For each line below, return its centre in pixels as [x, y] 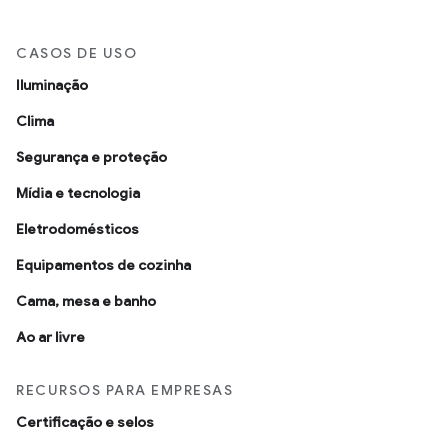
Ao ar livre [50, 337]
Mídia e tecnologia [78, 193]
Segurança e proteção [91, 157]
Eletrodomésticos [77, 229]
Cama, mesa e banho [86, 301]
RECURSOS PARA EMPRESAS [124, 390]
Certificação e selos [85, 422]
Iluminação [52, 85]
